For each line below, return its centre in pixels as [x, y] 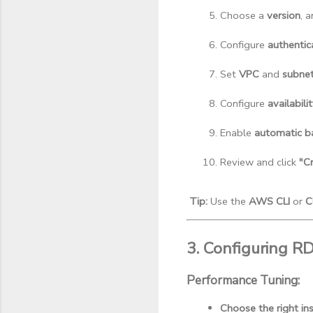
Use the [228, 202]
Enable [237, 133]
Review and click [260, 162]
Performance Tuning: [243, 280]
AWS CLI [269, 202]
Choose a [243, 16]
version [284, 16]
